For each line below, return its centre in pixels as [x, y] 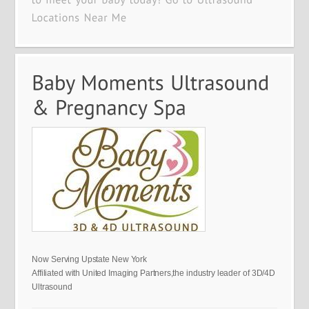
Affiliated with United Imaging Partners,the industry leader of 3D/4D [153, 273]
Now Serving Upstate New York [89, 259]
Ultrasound [52, 287]
